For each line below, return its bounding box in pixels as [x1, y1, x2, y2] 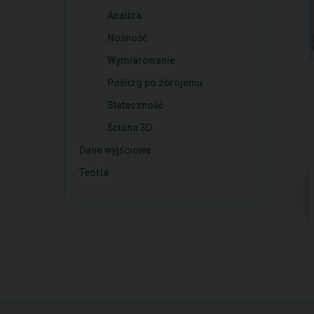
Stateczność [107, 100, 163, 111]
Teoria [79, 167, 109, 178]
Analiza [107, 10, 142, 21]
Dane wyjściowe [79, 144, 151, 156]
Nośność [107, 32, 147, 43]
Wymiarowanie [107, 55, 175, 66]
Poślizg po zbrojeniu [107, 77, 203, 88]
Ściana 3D [107, 122, 152, 133]
